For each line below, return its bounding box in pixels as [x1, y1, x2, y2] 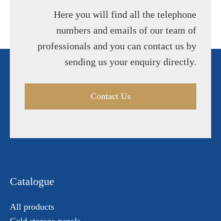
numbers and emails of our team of [56, 25, 196, 36]
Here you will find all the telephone [54, 9, 196, 20]
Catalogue [10, 175, 54, 187]
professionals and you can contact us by [37, 40, 196, 51]
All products [10, 202, 54, 212]
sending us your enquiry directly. [65, 56, 196, 67]
